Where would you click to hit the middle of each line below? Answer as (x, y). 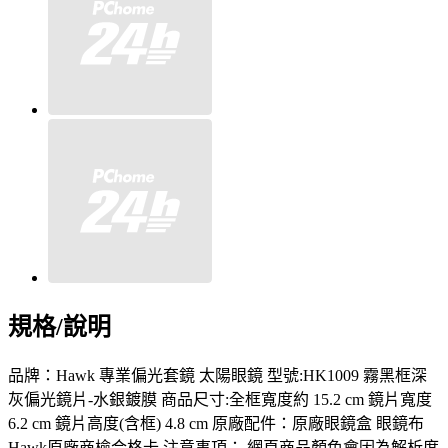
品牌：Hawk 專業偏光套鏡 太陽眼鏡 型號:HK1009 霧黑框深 (217, 376)
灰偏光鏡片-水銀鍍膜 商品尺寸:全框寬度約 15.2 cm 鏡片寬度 (220, 400)
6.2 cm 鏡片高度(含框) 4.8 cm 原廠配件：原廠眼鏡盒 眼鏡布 (216, 424)
